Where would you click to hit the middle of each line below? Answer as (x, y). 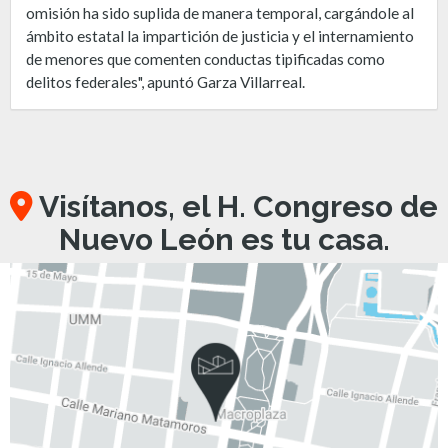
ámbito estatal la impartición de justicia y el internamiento (220, 35)
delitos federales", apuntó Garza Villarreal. (165, 81)
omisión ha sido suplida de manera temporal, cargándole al (220, 12)
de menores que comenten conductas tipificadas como (205, 58)
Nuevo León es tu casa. (224, 239)
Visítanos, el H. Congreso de (235, 206)
